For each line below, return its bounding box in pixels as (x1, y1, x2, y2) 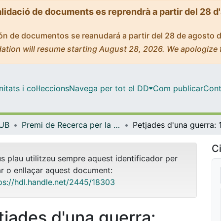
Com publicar (152, 83, 203, 93)
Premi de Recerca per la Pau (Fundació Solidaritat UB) (113, 119, 120, 130)
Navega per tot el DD (69, 83, 149, 93)
